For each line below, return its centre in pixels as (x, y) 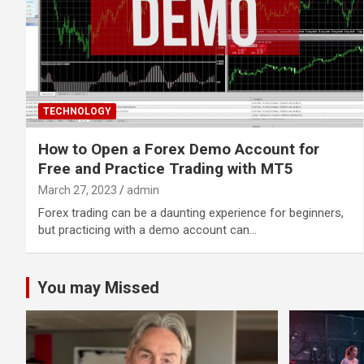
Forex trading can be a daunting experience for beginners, (191, 212)
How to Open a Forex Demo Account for (179, 149)
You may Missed (98, 287)
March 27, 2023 (78, 190)
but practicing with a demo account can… (147, 230)
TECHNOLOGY (77, 111)
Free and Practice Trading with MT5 (166, 168)
